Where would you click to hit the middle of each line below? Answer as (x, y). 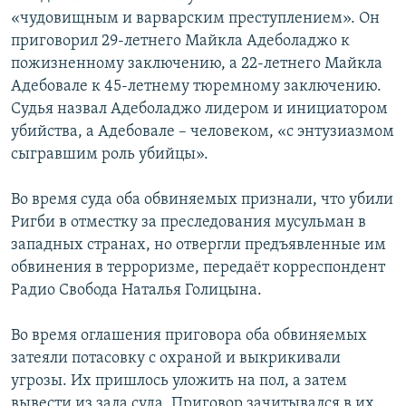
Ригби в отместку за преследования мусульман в (188, 223)
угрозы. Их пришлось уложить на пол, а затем (179, 382)
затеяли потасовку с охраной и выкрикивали (176, 359)
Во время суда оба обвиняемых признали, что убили (202, 200)
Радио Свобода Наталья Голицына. (136, 291)
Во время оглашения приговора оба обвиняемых (189, 336)
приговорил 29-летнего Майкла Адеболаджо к (180, 42)
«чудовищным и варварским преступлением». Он (195, 19)
